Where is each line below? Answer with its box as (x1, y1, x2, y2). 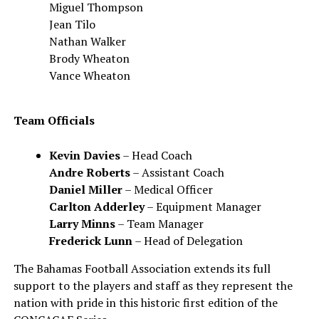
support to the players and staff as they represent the (13, 278, 293, 293)
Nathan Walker (48, 33, 126, 49)
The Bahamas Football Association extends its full (13, 261, 271, 276)
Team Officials (13, 113, 95, 128)
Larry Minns (48, 216, 115, 231)
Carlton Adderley (48, 199, 145, 214)
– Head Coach (120, 147, 192, 163)
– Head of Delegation (132, 233, 243, 249)
